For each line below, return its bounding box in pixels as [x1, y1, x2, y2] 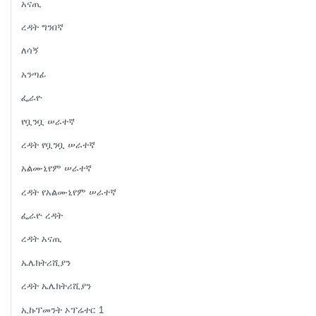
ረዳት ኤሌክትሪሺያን [21, 281, 92, 292]
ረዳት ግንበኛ [21, 22, 64, 33]
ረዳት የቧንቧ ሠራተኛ [21, 139, 96, 150]
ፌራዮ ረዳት [21, 210, 63, 221]
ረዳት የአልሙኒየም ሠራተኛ [21, 186, 117, 197]
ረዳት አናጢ [21, 233, 62, 245]
